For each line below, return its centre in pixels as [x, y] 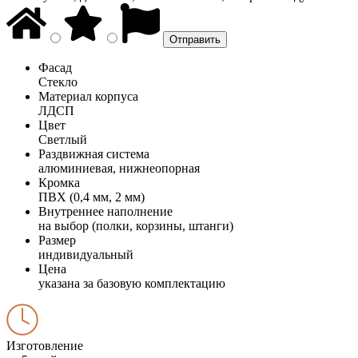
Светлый [63, 139]
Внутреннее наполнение [105, 211]
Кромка [59, 182]
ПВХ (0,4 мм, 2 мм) [91, 197]
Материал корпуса [88, 96]
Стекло [58, 82]
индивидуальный [86, 254]
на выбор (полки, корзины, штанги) [136, 225]
